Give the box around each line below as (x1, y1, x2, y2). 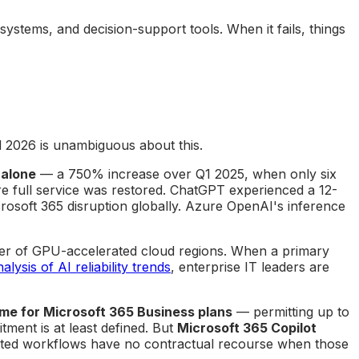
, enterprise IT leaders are (171, 258, 329, 275)
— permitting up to (232, 303, 349, 320)
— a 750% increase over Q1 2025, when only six (36, 165, 337, 182)
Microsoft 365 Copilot (177, 319, 317, 336)
